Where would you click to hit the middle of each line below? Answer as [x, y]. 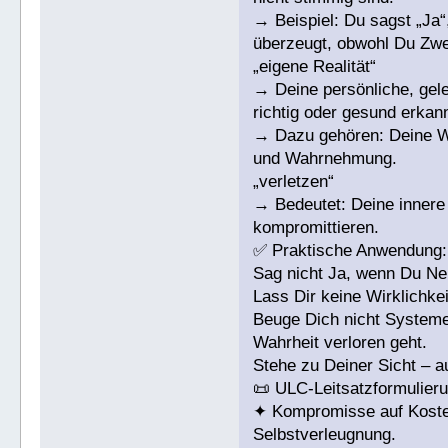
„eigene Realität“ [315, 67]
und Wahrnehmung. [325, 159]
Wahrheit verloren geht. [340, 343]
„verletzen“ [294, 182]
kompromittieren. [316, 228]
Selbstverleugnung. [325, 435]
